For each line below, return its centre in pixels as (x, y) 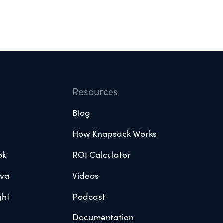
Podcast (89, 196)
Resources (95, 91)
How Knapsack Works (115, 133)
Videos (86, 175)
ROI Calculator (102, 154)
